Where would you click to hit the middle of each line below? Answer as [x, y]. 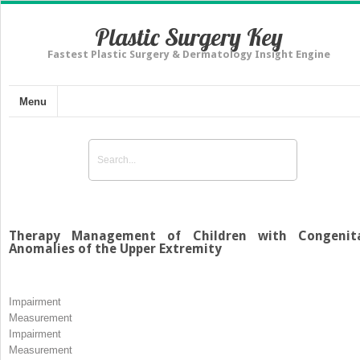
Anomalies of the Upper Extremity [115, 248]
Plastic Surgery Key [189, 37]
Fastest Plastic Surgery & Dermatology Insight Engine [189, 54]
